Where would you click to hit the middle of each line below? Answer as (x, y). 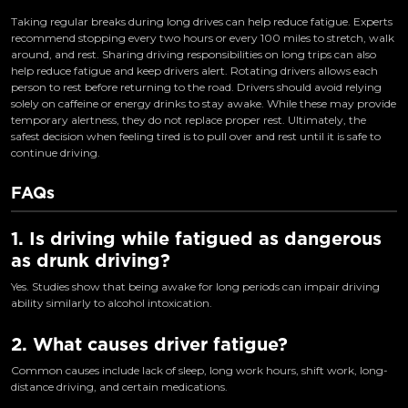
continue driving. (56, 152)
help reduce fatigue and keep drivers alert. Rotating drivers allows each (194, 70)
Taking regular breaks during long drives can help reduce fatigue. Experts (202, 21)
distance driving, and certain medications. (119, 386)
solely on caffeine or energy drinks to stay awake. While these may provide (204, 103)
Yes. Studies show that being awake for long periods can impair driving (195, 286)
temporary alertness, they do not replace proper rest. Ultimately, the (189, 119)
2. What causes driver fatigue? (149, 344)
